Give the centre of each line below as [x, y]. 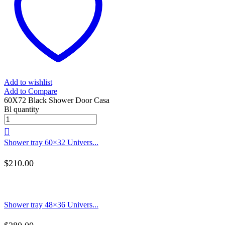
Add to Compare [31, 91]
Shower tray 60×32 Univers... [51, 142]
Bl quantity [22, 109]
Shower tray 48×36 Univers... [51, 204]
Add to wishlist [28, 82]
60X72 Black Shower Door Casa [57, 100]
